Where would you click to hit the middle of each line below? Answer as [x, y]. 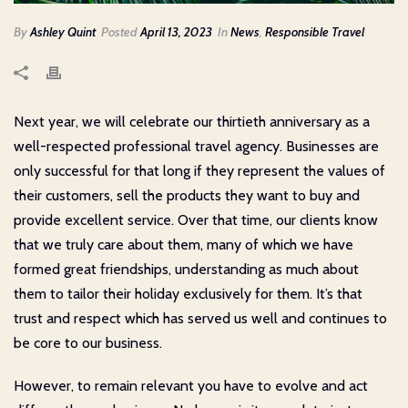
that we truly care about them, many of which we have [184, 244]
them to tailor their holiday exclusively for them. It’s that [188, 293]
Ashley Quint [63, 31]
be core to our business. [88, 342]
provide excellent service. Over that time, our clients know [196, 219]
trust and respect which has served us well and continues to [200, 318]
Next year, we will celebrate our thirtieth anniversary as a [192, 121]
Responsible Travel [315, 31]
